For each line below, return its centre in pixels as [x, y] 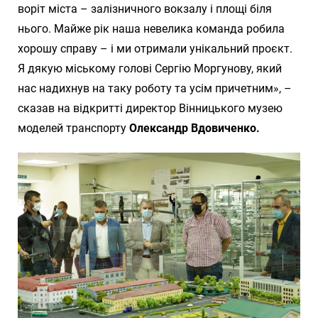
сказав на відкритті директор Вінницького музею [150, 109]
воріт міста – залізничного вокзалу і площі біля [145, 9]
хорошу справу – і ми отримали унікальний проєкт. [155, 49]
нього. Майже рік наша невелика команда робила [151, 29]
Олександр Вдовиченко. [194, 128]
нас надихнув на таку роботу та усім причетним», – [155, 89]
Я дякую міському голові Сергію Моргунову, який [150, 69]
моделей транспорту [73, 128]
